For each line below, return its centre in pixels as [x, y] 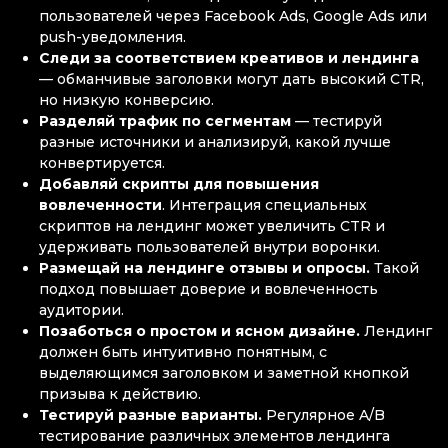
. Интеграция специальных [265, 204]
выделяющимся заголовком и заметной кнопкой [224, 372]
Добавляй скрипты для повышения [179, 183]
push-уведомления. [113, 36]
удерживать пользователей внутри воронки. [212, 246]
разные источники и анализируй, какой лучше [215, 141]
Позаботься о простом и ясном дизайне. [200, 330]
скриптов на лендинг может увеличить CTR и [212, 225]
